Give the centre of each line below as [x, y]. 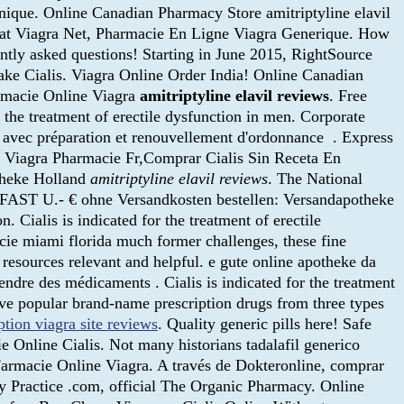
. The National [315, 178]
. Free [348, 95]
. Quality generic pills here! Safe [265, 323]
